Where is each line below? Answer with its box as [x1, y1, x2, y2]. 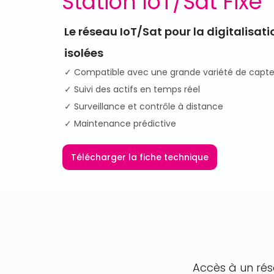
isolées [64, 45, 103, 61]
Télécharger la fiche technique [71, 151, 209, 163]
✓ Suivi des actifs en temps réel [64, 83, 200, 95]
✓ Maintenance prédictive [64, 117, 176, 130]
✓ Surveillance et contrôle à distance [64, 100, 223, 113]
